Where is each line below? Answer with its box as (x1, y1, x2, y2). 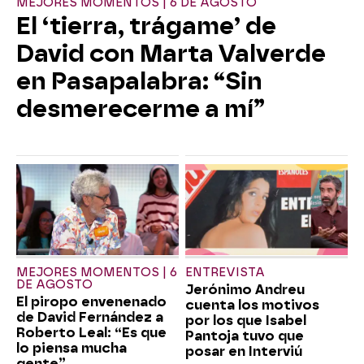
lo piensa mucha (16, 340, 127, 357)
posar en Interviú (185, 344, 302, 360)
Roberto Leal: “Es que (16, 325, 167, 341)
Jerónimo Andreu (185, 282, 305, 298)
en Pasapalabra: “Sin (16, 67, 262, 95)
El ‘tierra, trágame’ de (16, 11, 276, 40)
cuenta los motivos (185, 297, 319, 314)
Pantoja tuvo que (185, 328, 304, 344)
